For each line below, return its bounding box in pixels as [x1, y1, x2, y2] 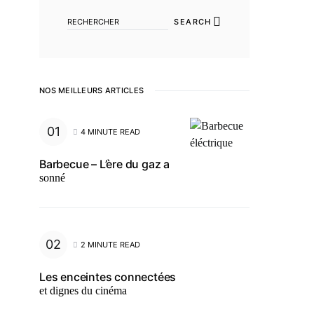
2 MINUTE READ [81, 239, 140, 250]
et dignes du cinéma [39, 285, 127, 296]
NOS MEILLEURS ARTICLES [39, 86, 144, 95]
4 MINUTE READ [81, 126, 140, 137]
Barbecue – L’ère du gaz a [39, 157, 170, 171]
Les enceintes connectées [39, 270, 177, 284]
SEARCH [174, 17, 212, 27]
